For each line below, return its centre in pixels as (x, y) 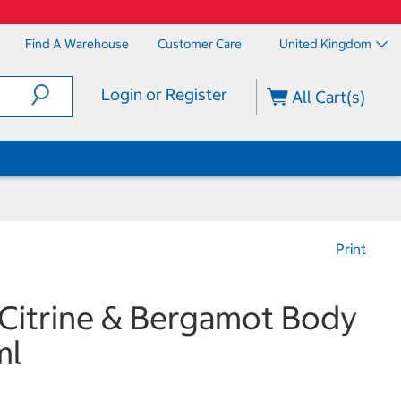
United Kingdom (325, 44)
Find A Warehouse (77, 44)
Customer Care (200, 44)
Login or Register (164, 94)
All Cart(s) (327, 97)
